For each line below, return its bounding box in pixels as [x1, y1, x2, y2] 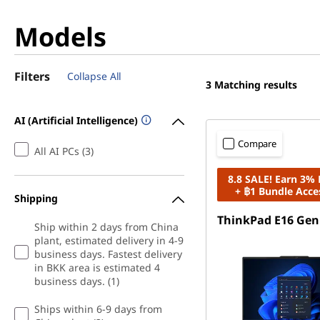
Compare [238, 137, 277, 150]
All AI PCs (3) [34, 144, 94, 158]
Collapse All [67, 69, 122, 83]
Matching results [214, 78, 297, 91]
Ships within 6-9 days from [34, 302, 162, 316]
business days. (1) [34, 274, 119, 288]
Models [14, 19, 106, 54]
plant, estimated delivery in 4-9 [34, 234, 184, 247]
